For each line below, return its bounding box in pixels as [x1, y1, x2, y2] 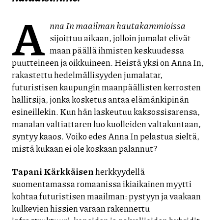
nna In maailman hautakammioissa [50, 19, 186, 32]
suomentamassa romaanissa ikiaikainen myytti [12, 177, 192, 191]
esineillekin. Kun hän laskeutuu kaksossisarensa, [12, 105, 200, 118]
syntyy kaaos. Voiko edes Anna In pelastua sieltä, [12, 129, 199, 142]
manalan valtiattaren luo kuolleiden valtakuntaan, [12, 117, 201, 130]
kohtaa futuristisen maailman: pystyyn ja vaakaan [12, 190, 201, 203]
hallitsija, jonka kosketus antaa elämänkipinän [12, 92, 189, 106]
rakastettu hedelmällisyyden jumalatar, [12, 68, 163, 81]
